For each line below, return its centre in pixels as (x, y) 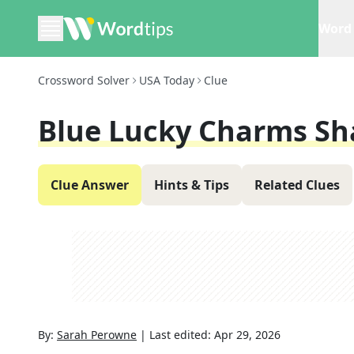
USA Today (167, 80)
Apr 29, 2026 (247, 335)
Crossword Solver (84, 80)
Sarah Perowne (97, 335)
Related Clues (297, 185)
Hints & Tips (192, 185)
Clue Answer (90, 185)
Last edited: (182, 335)
